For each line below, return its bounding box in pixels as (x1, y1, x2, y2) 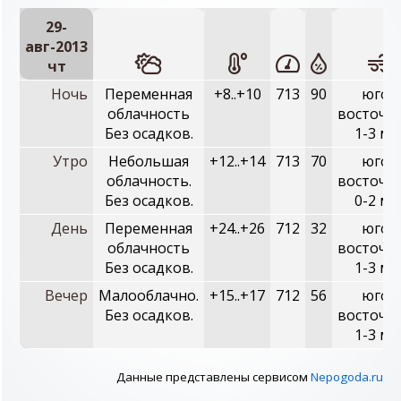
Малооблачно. (98, 286, 199, 305)
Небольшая (108, 151, 189, 171)
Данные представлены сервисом (116, 369, 311, 385)
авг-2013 (25, 37, 88, 56)
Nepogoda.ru (311, 369, 383, 385)
